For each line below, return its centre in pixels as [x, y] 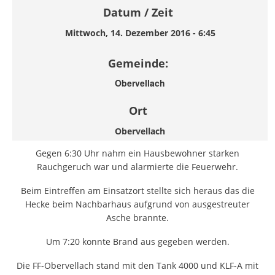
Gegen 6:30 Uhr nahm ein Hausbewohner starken [137, 153]
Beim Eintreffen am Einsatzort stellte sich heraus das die [137, 191]
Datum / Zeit [138, 13]
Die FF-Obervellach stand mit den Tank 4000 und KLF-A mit [137, 265]
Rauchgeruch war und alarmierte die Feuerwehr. [137, 167]
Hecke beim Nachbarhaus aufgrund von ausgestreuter [137, 204]
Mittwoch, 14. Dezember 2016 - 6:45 [140, 33]
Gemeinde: [138, 64]
